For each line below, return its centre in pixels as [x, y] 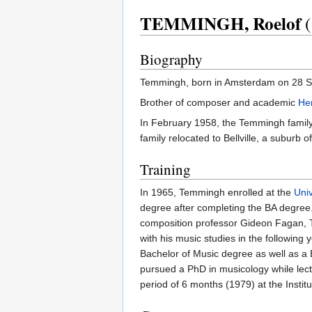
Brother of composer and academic [219, 102]
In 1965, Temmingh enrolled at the [217, 192]
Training [165, 169]
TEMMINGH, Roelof [220, 23]
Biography [171, 59]
